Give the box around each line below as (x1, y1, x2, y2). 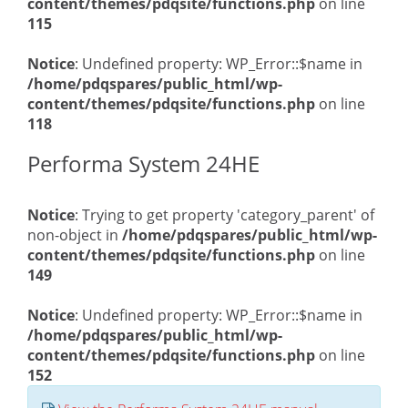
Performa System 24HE (27, 148, 260, 178)
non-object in (27, 225, 122, 245)
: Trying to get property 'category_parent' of (75, 205, 374, 225)
